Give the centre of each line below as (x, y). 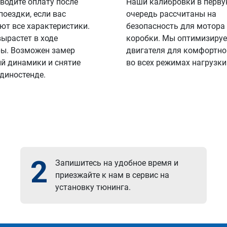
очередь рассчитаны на (171, 14)
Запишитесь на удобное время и (117, 163)
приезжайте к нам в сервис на (112, 175)
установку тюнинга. (93, 187)
